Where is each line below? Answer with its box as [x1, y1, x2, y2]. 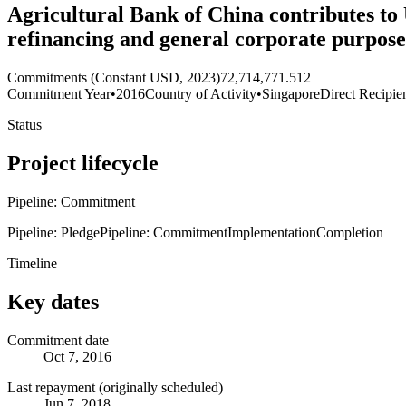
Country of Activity [145, 86, 256, 102]
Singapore [262, 86, 320, 102]
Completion [316, 224, 383, 240]
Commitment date [7, 332, 109, 348]
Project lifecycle [7, 150, 159, 175]
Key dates [7, 289, 99, 314]
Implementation [227, 224, 316, 240]
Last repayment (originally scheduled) [7, 379, 223, 395]
